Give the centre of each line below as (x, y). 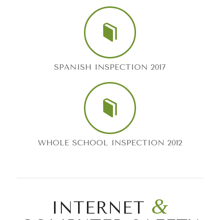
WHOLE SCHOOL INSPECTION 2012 (110, 142)
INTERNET (101, 208)
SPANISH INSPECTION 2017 (110, 67)
